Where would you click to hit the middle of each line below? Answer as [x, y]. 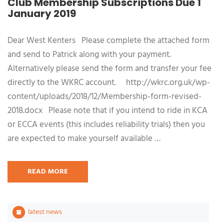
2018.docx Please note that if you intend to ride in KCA [107, 111]
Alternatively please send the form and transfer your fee [109, 69]
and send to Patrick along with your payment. [90, 55]
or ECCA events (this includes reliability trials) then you [106, 125]
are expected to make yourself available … [84, 139]
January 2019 [42, 13]
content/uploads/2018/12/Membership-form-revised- [104, 97]
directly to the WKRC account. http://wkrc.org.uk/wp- [109, 83]
